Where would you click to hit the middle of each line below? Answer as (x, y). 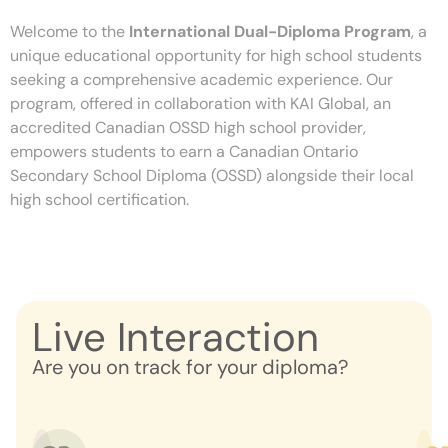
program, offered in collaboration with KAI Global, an (200, 104)
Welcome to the (67, 32)
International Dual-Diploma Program (268, 32)
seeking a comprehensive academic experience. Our (201, 80)
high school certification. (99, 200)
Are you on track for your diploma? (190, 366)
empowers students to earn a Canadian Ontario (184, 152)
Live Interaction (175, 336)
